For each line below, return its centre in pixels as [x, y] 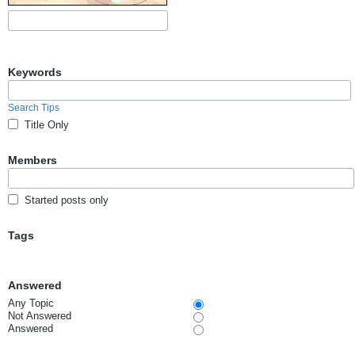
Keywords [35, 72]
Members [32, 160]
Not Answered [40, 316]
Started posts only [67, 200]
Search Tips [34, 108]
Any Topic [31, 303]
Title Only [47, 124]
